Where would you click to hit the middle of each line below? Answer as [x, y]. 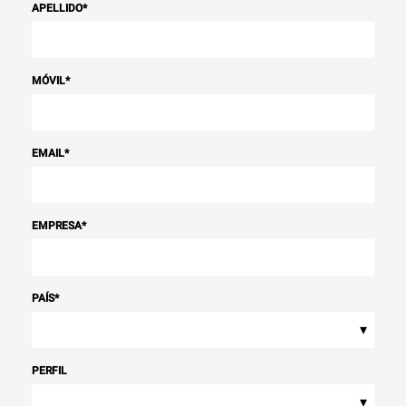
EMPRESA [57, 226]
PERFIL [49, 371]
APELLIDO [57, 8]
